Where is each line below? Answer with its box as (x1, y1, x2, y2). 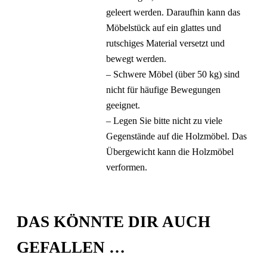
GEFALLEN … (17, 238, 126, 257)
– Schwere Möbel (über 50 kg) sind (106, 69, 240, 79)
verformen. (106, 162, 148, 172)
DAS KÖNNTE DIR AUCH (17, 213, 211, 231)
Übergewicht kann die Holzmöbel (106, 147, 234, 157)
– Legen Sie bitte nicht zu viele (106, 116, 223, 126)
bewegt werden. (106, 54, 167, 64)
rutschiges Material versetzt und (106, 38, 225, 48)
